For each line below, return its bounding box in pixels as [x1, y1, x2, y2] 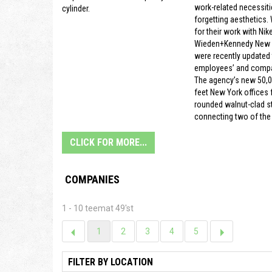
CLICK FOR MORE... [70, 137, 147, 149]
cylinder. [62, 3, 90, 13]
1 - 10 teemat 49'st [62, 203, 134, 214]
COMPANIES [65, 173, 120, 186]
